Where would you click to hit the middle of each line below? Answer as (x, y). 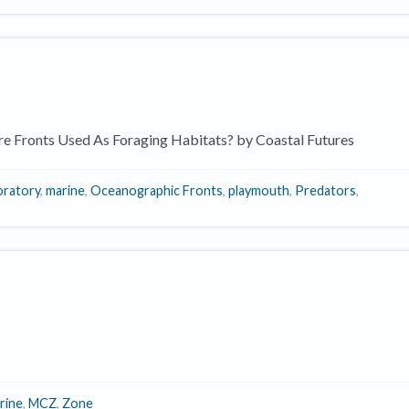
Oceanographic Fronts (157, 190)
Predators (325, 190)
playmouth (259, 190)
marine (65, 190)
